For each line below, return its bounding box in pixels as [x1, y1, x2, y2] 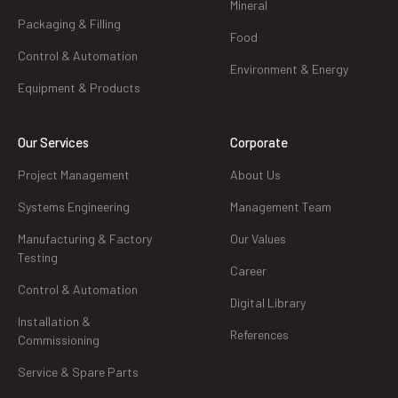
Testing [18, 250, 58, 266]
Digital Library [230, 295, 306, 311]
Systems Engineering [18, 199, 130, 215]
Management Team [230, 199, 331, 215]
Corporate [230, 134, 288, 151]
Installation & [18, 314, 91, 330]
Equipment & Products [18, 80, 140, 96]
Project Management [18, 167, 130, 183]
